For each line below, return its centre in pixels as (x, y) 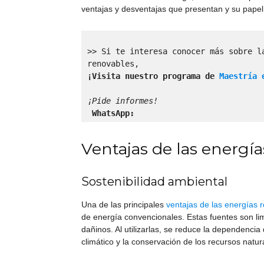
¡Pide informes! (125, 100)
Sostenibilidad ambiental (154, 181)
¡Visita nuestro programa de (153, 76)
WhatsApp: (113, 113)
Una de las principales (124, 204)
